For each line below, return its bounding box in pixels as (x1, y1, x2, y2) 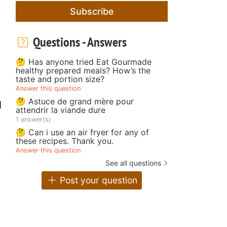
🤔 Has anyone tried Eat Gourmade (16, 56, 152, 67)
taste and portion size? (16, 73, 104, 84)
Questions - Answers (30, 33, 127, 50)
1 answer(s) (16, 115, 51, 123)
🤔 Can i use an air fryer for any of (16, 127, 149, 137)
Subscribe (69, 6, 114, 17)
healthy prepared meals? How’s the (16, 65, 150, 75)
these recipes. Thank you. (16, 135, 113, 146)
